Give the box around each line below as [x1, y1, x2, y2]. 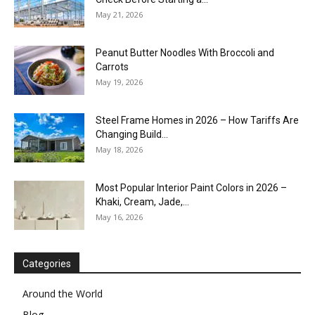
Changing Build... [96, 128, 168, 140]
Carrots [96, 60, 129, 72]
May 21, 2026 [96, 8, 143, 20]
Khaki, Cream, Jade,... [96, 195, 189, 207]
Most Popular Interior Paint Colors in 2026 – [96, 181, 287, 193]
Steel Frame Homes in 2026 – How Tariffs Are [96, 114, 299, 126]
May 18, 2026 [96, 143, 143, 155]
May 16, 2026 [96, 211, 143, 222]
